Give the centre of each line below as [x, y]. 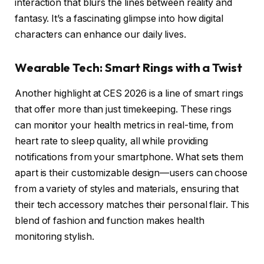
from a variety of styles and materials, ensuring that [127, 189]
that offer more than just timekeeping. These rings [123, 110]
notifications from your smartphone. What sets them [129, 157]
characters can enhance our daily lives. [100, 35]
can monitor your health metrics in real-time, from [124, 126]
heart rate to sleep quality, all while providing [112, 141]
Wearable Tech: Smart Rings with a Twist [128, 67]
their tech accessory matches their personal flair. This [132, 205]
